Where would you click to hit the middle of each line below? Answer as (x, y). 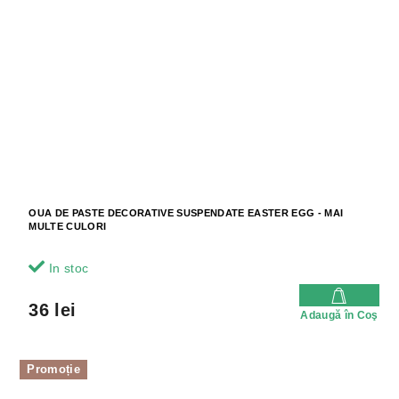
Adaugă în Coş (339, 315)
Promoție (53, 369)
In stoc (67, 268)
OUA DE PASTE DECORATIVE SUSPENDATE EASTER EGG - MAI (186, 212)
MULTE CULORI (68, 226)
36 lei (53, 309)
